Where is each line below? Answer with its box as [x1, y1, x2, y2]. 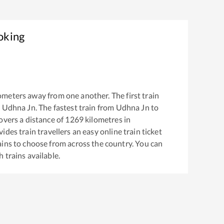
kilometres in [83, 114, 131, 124]
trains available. [3, 150, 60, 160]
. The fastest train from [35, 102, 116, 112]
